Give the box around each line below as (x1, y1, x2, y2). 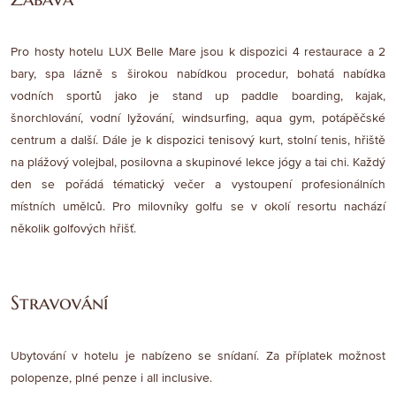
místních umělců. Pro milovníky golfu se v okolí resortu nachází (11, 199, 385, 215)
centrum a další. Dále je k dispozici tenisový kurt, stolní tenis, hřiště (11, 133, 385, 148)
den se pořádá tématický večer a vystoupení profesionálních (11, 177, 385, 193)
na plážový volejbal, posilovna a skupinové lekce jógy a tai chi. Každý (11, 155, 385, 171)
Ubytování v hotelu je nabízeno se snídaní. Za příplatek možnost (11, 348, 385, 364)
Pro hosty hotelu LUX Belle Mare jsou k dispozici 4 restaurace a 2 (11, 44, 385, 60)
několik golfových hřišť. (11, 221, 136, 237)
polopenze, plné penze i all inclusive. (11, 370, 212, 386)
